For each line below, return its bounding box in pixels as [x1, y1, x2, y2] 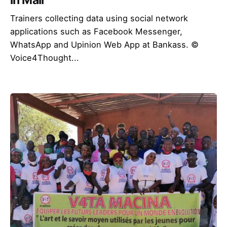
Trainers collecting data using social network [10, 13, 188, 24]
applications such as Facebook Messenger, [10, 26, 182, 37]
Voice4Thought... [10, 53, 79, 63]
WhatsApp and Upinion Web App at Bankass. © [10, 40, 199, 50]
